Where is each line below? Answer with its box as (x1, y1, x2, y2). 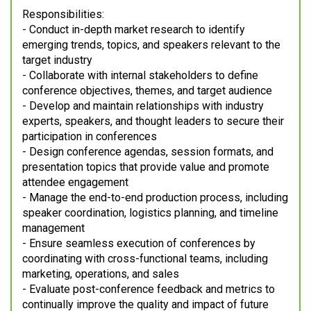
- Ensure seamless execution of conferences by (22, 237, 255, 251)
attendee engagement (22, 176, 128, 190)
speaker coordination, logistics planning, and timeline (22, 206, 278, 220)
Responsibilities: (22, 8, 104, 22)
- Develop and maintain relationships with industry (22, 99, 264, 113)
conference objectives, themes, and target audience (22, 84, 272, 98)
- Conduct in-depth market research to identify (22, 23, 245, 37)
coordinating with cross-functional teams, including (22, 252, 268, 266)
